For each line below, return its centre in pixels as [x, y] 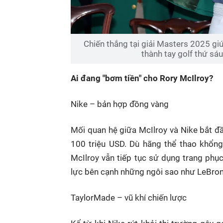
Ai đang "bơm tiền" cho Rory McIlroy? [143, 78]
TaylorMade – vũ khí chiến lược [129, 197]
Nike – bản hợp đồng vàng [120, 104]
